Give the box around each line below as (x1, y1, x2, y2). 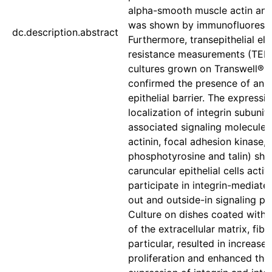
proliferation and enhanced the (128, 252, 270, 264)
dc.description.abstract (12, 26, 118, 38)
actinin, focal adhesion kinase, (128, 135, 266, 148)
